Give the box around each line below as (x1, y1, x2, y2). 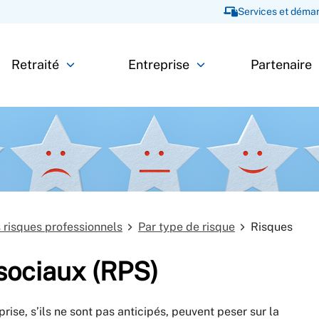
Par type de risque (138, 219, 235, 234)
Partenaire (251, 57, 313, 73)
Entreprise (127, 57, 189, 73)
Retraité (11, 57, 60, 73)
